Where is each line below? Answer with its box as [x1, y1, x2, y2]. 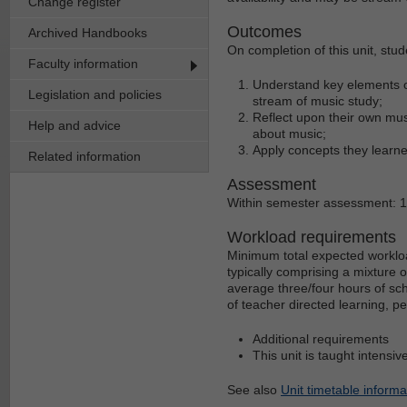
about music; [253, 125, 326, 141]
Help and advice [28, 117, 121, 133]
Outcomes [227, 22, 302, 41]
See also [227, 382, 281, 397]
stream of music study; [253, 93, 382, 108]
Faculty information [28, 55, 138, 71]
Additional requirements [253, 331, 389, 346]
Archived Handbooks [28, 25, 147, 40]
